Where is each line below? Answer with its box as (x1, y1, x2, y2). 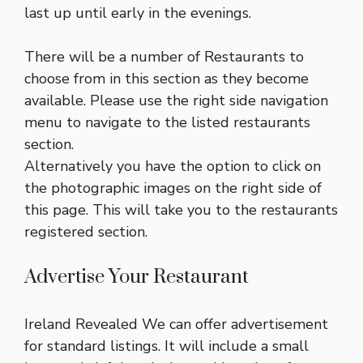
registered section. (24, 222, 147, 242)
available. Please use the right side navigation (24, 91, 328, 111)
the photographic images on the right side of (24, 178, 322, 199)
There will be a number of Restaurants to (24, 47, 304, 67)
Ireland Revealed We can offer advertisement (24, 314, 328, 335)
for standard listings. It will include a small (24, 336, 309, 357)
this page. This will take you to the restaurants (24, 200, 338, 220)
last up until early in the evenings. (24, 3, 251, 23)
